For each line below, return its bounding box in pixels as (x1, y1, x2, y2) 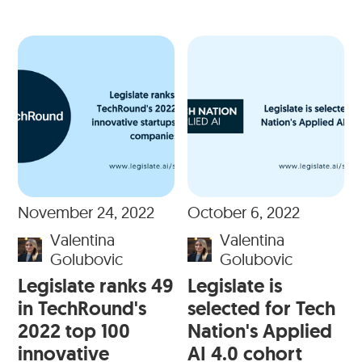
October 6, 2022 (187, 202, 300, 223)
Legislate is (187, 273, 282, 299)
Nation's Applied (187, 318, 332, 344)
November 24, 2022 (18, 202, 155, 223)
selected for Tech (187, 296, 335, 322)
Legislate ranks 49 (18, 273, 174, 299)
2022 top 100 (18, 318, 131, 344)
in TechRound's (18, 296, 147, 322)
